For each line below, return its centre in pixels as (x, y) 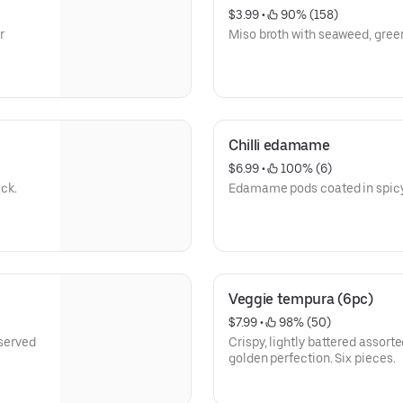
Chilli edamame (279, 145)
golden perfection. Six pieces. (312, 358)
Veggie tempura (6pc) (301, 299)
